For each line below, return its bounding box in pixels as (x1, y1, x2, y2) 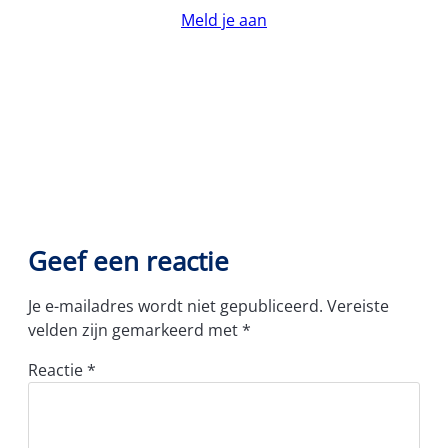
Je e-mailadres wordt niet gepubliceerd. (28, 294, 323, 317)
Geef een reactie (28, 243, 229, 280)
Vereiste (327, 294, 389, 317)
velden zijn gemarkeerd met (28, 318, 242, 341)
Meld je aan (181, 9, 267, 32)
